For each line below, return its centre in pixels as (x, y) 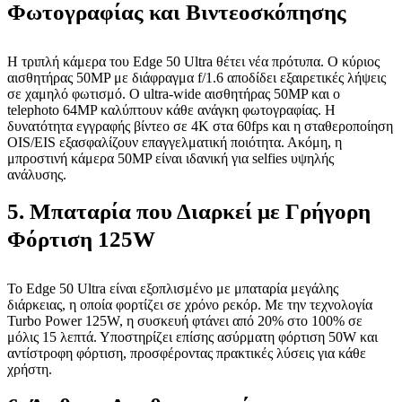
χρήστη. (30, 369)
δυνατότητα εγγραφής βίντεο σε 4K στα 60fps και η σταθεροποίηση (200, 126)
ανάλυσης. (37, 175)
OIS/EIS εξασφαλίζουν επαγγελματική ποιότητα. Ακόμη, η (175, 142)
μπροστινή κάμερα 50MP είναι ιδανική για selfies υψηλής (170, 158)
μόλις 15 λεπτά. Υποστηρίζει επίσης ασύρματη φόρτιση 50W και (192, 337)
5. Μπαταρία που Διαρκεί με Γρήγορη (189, 211)
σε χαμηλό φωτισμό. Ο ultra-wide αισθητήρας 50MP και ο (174, 94)
